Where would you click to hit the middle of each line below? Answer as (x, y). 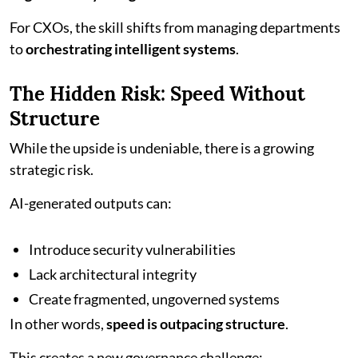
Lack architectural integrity (113, 274)
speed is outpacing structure (196, 323)
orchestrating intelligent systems (131, 48)
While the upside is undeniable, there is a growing (162, 147)
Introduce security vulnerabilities (132, 249)
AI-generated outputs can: (91, 203)
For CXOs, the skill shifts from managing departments (175, 27)
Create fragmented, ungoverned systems (154, 298)
